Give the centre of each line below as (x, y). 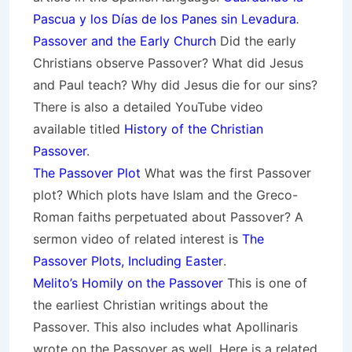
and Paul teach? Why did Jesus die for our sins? (175, 85)
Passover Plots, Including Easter (128, 261)
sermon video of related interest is (137, 239)
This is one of (265, 283)
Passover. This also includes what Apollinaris (165, 327)
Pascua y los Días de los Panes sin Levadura (165, 19)
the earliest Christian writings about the (150, 305)
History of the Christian (194, 129)
